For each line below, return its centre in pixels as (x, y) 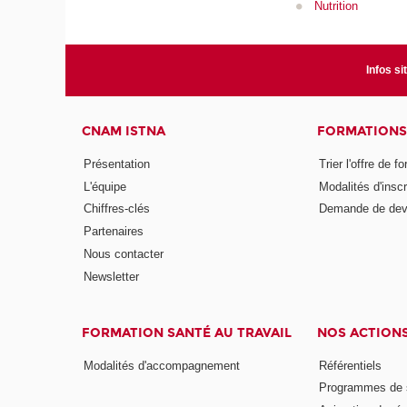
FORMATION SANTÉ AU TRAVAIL (187, 333)
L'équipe (105, 186)
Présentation (117, 164)
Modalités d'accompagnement (162, 365)
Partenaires (114, 232)
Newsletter (112, 277)
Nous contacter (124, 254)
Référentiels (350, 365)
